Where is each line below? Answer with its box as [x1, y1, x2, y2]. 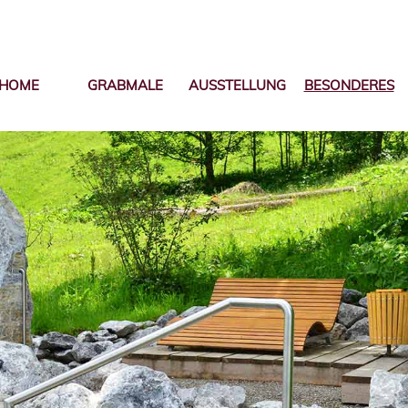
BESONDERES [303, 76, 394, 94]
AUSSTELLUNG [188, 76, 286, 94]
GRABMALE [87, 76, 164, 94]
